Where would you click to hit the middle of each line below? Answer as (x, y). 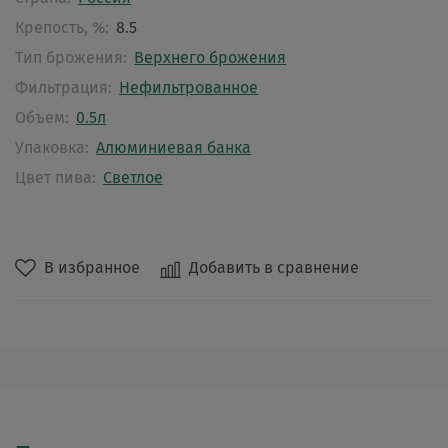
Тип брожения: (71, 57)
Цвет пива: (55, 177)
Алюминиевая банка (174, 147)
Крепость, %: (62, 27)
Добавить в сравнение (274, 267)
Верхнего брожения (210, 57)
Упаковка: (52, 147)
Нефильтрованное (189, 87)
